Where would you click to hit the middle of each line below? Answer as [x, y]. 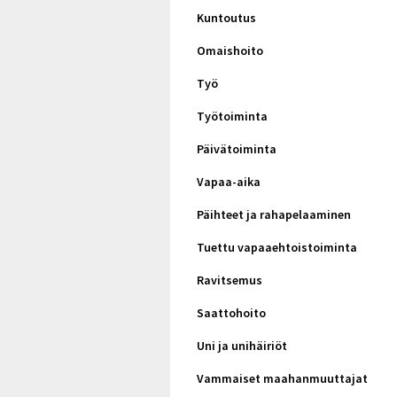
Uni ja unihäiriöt [242, 346]
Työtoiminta [232, 116]
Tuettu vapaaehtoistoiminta [277, 247]
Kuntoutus [226, 18]
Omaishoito [230, 51]
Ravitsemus [230, 280]
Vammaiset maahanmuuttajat [282, 378]
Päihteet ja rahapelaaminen [274, 214]
